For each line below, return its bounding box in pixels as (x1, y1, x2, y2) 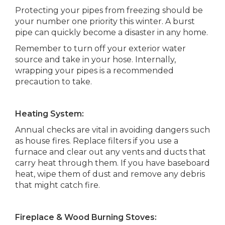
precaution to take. (15, 77, 92, 86)
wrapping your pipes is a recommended (15, 66, 174, 75)
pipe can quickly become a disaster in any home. (15, 28, 208, 37)
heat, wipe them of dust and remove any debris (15, 169, 205, 179)
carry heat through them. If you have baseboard (15, 158, 210, 168)
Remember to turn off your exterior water (15, 44, 186, 53)
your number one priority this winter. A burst (15, 17, 195, 26)
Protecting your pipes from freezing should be (15, 6, 203, 15)
